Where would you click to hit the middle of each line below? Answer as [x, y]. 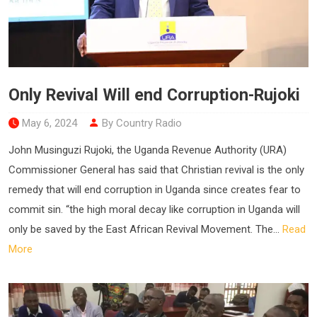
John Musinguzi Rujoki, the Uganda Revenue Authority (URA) [148, 150]
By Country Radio [140, 123]
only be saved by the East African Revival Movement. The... [145, 230]
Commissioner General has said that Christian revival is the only [156, 170]
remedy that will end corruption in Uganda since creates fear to [155, 190]
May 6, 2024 [50, 123]
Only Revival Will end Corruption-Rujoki [154, 95]
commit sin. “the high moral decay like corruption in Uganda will [154, 210]
